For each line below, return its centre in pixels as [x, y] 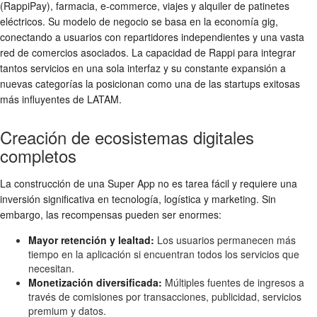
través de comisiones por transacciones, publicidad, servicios [165, 296]
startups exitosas [262, 83]
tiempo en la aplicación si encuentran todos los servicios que [164, 254]
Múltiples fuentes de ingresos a [233, 282]
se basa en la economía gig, [213, 21]
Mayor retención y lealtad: [91, 240]
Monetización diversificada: [95, 282]
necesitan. [51, 268]
